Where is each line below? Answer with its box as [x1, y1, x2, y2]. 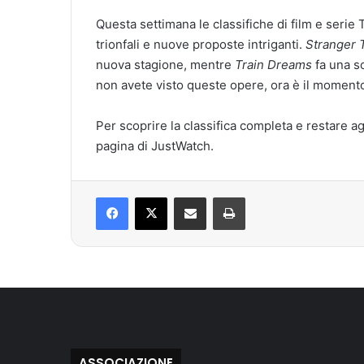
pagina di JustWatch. [96, 138, 214, 154]
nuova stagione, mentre [96, 57, 235, 73]
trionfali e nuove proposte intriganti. [96, 37, 305, 53]
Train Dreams [235, 57, 312, 73]
